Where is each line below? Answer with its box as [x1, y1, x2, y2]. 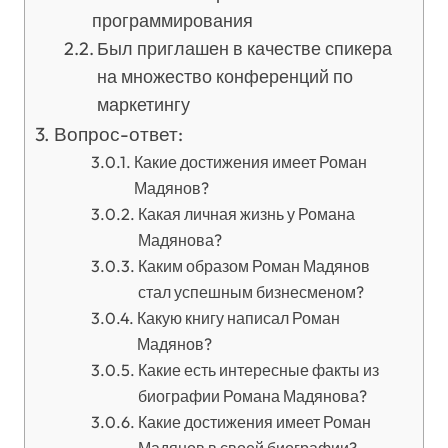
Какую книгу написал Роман [136, 308, 340, 328]
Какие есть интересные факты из [137, 360, 379, 380]
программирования [92, 9, 254, 32]
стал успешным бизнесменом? [137, 282, 364, 302]
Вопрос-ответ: [53, 122, 183, 146]
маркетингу [97, 93, 191, 116]
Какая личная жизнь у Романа [137, 204, 355, 224]
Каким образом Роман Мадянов [137, 256, 370, 276]
